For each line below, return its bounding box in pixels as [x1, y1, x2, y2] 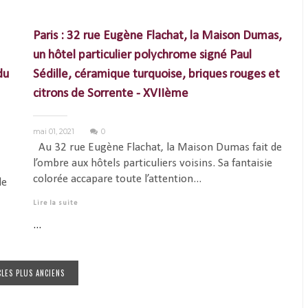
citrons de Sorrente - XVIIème [32, 87, 188, 100]
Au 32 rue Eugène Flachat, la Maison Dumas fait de [32, 141, 282, 153]
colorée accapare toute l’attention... [32, 173, 201, 185]
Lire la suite [32, 199, 78, 207]
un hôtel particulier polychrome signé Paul [32, 48, 252, 62]
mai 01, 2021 [32, 126, 76, 136]
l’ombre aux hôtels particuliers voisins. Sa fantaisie [32, 157, 272, 169]
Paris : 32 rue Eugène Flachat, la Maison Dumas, [32, 29, 282, 43]
